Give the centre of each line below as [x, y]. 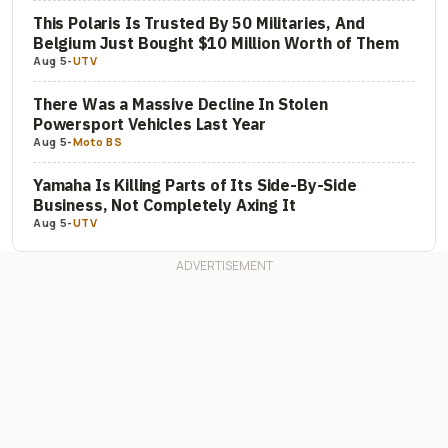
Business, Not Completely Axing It [164, 204]
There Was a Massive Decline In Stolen [180, 103]
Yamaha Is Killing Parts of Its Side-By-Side [195, 184]
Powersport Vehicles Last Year [150, 123]
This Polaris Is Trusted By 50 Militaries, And [199, 22]
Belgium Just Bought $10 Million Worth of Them [216, 42]
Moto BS [97, 141]
